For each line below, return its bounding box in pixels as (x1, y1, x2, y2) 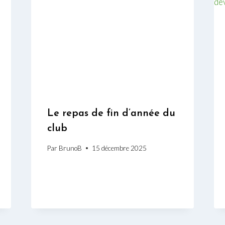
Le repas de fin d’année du (47, 108, 175, 119)
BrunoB (58, 144, 82, 152)
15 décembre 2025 (91, 144, 147, 152)
